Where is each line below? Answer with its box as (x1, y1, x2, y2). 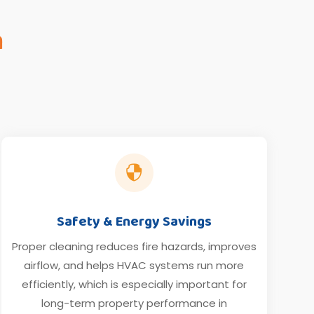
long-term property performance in (41, 295, 227, 310)
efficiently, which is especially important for (21, 276, 247, 292)
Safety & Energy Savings (56, 210, 212, 233)
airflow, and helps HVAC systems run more (24, 257, 245, 273)
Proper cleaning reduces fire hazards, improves (11, 238, 257, 254)
